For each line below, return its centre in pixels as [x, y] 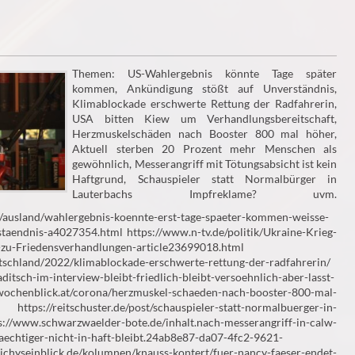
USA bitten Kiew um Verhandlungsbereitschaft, [204, 119]
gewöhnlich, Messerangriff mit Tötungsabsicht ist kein [204, 164]
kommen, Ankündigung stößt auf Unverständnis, [204, 89]
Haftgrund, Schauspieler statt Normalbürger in [204, 179]
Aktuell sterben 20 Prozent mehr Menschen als [204, 149]
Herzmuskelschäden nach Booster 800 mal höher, [204, 134]
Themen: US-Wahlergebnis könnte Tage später [204, 74]
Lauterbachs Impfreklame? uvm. [204, 194]
